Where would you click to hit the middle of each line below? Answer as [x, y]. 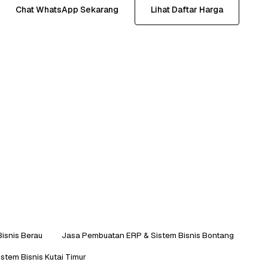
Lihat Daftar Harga [187, 9]
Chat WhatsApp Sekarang [67, 9]
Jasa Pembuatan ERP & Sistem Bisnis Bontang [148, 235]
